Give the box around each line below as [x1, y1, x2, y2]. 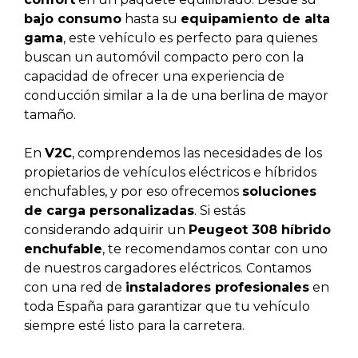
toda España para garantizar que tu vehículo [24, 298, 310, 314]
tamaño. [24, 106, 76, 122]
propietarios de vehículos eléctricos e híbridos [24, 164, 316, 180]
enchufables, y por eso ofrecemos [24, 183, 242, 199]
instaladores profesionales [125, 279, 309, 295]
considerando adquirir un [24, 221, 189, 237]
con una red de [24, 279, 125, 295]
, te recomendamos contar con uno [102, 241, 328, 257]
